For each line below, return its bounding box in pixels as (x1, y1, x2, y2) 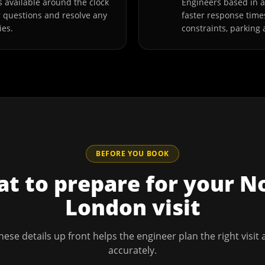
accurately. (108, 244, 157, 257)
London (64, 193, 147, 222)
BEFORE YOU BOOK (96, 148, 169, 159)
